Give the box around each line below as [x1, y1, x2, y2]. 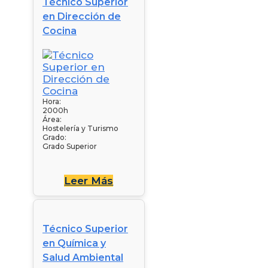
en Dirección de [42, 10, 121, 22]
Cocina [42, 25, 77, 36]
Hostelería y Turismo [42, 123, 118, 133]
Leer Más [64, 174, 114, 187]
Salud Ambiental [42, 251, 123, 263]
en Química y [42, 237, 106, 249]
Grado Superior [42, 141, 97, 151]
